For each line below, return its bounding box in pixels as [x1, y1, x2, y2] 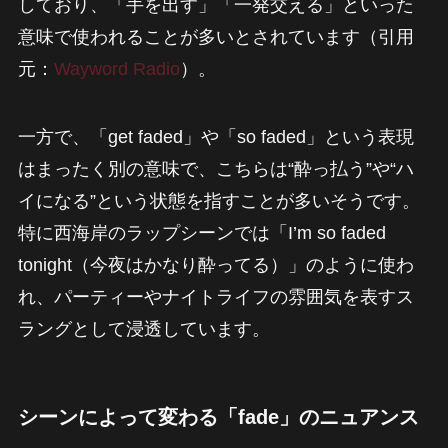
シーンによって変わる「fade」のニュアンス [17, 405, 419, 428]
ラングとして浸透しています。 [17, 318, 270, 339]
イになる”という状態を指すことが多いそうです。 [17, 190, 420, 211]
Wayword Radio [53, 58, 180, 79]
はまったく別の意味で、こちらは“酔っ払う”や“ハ [17, 158, 414, 179]
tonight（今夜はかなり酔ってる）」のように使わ [17, 254, 414, 275]
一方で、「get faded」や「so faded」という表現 [17, 126, 414, 147]
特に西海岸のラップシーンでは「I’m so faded [17, 222, 386, 243]
